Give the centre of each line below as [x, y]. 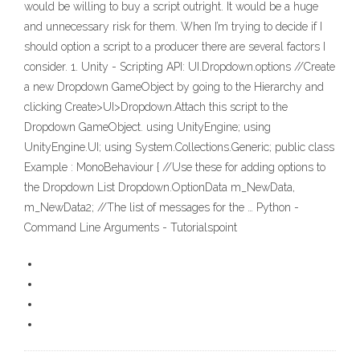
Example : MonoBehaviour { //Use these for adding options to [175, 168]
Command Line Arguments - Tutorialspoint [131, 228]
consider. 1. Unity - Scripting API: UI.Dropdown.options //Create [180, 67]
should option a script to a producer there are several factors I [175, 47]
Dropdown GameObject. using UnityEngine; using [147, 127]
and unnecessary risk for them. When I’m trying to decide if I [173, 27]
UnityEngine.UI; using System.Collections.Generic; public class [179, 147]
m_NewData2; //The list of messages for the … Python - [162, 208]
